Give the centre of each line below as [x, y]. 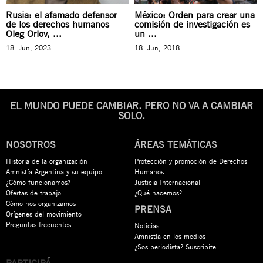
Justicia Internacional [167, 182]
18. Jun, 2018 [157, 47]
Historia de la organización [47, 161]
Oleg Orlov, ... [34, 33]
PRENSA [153, 209]
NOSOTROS [31, 144]
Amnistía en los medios [170, 236]
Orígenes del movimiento [44, 213]
